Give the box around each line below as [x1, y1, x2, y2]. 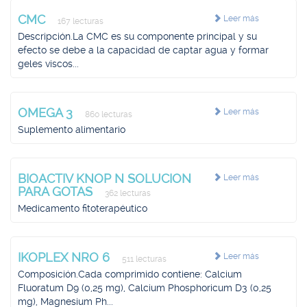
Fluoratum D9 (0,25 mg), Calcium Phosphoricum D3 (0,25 [18, 282, 271, 293]
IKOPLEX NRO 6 [18, 250, 113, 265]
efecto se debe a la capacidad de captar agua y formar [18, 45, 269, 56]
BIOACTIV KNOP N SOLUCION [18, 171, 191, 186]
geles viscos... [18, 58, 79, 69]
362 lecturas [103, 188, 151, 198]
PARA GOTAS [18, 184, 96, 199]
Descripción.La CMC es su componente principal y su [18, 31, 257, 42]
